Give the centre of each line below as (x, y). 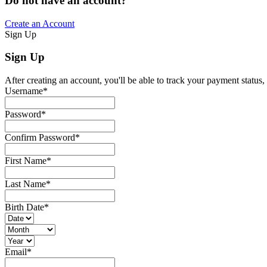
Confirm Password (40, 138)
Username (24, 91)
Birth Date (24, 207)
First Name (26, 161)
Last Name (25, 184)
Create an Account (40, 23)
